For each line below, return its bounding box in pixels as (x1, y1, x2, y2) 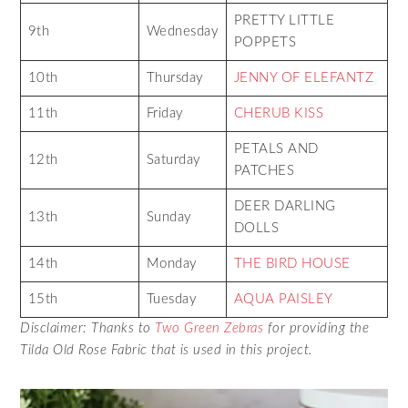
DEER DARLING (233, 199, 336, 213)
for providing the (263, 321, 370, 335)
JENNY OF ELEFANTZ (233, 70, 374, 85)
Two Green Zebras (155, 321, 264, 335)
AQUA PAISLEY (233, 291, 333, 306)
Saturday (146, 152, 201, 167)
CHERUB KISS (233, 106, 324, 120)
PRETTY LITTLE (233, 13, 335, 27)
